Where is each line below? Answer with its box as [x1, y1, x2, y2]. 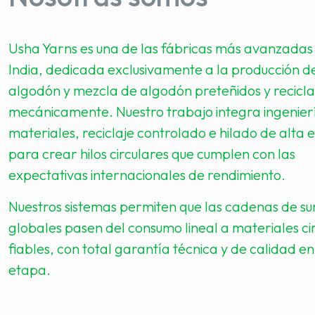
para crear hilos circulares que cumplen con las [8, 145, 295, 162]
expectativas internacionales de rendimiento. [8, 166, 285, 184]
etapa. [8, 261, 51, 278]
